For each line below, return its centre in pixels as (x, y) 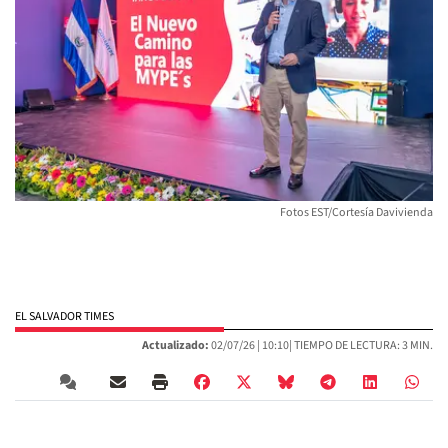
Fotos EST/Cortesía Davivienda (356, 213)
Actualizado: (175, 346)
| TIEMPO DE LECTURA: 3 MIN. (361, 346)
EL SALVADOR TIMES (64, 317)
